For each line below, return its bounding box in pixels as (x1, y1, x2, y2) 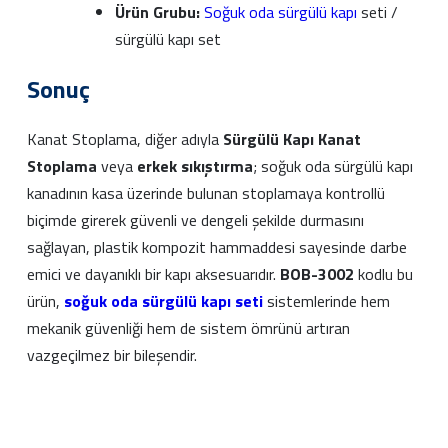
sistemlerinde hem (263, 288, 390, 313)
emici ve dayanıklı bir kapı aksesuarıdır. (27, 261, 280, 286)
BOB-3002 (280, 261, 354, 286)
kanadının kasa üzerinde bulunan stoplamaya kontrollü (27, 180, 385, 205)
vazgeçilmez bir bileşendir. (27, 342, 197, 367)
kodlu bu (354, 261, 413, 286)
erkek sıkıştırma (137, 153, 253, 178)
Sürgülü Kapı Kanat (223, 126, 361, 151)
